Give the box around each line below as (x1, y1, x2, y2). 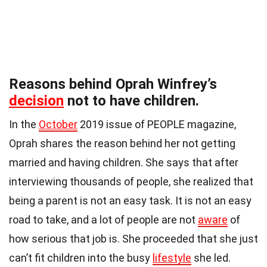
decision (9, 92, 64, 110)
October (39, 118, 77, 131)
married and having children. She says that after (9, 156, 238, 169)
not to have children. (64, 92, 199, 110)
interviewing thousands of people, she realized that (9, 175, 253, 188)
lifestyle (153, 252, 191, 265)
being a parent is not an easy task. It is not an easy (9, 194, 252, 207)
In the (9, 118, 39, 131)
